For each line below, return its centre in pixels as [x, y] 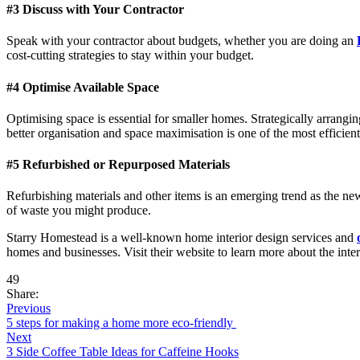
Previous [29, 309]
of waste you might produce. [79, 211]
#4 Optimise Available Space [83, 87]
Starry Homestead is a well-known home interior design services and [182, 238]
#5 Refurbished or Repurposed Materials [118, 165]
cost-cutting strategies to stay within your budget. [130, 55]
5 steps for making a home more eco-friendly [121, 323]
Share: [22, 294]
